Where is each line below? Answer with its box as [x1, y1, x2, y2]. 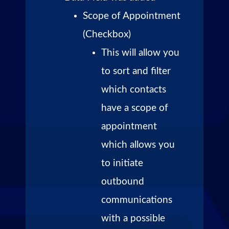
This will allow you [101, 48, 179, 58]
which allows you [101, 140, 175, 150]
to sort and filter [101, 66, 171, 76]
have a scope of [101, 103, 168, 113]
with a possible [101, 213, 165, 223]
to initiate [101, 158, 143, 168]
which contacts [101, 84, 166, 95]
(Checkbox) [83, 29, 131, 39]
